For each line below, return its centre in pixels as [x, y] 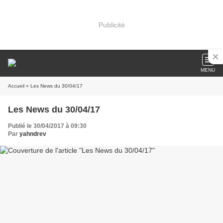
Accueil [16, 86]
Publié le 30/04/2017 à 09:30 [47, 126]
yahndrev [33, 134]
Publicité [111, 25]
